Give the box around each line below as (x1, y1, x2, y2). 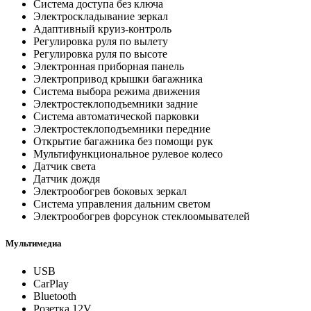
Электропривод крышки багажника (33, 73, 203, 85)
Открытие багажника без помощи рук (33, 135, 213, 148)
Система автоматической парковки (33, 110, 199, 123)
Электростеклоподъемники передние (33, 123, 210, 135)
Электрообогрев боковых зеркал (33, 185, 187, 198)
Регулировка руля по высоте (33, 48, 167, 60)
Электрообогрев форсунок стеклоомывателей (33, 210, 250, 223)
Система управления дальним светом (33, 198, 210, 210)
